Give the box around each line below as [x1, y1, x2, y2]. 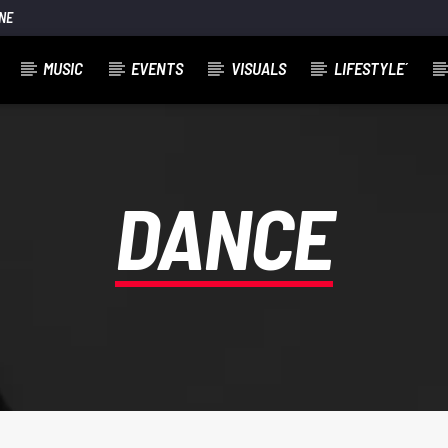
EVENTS [131, 58, 184, 78]
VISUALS [230, 58, 286, 78]
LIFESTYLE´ [333, 58, 408, 78]
